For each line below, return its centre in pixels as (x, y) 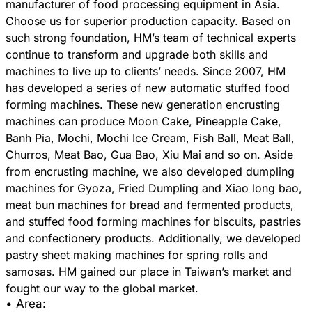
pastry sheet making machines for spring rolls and (137, 255)
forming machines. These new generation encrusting (143, 105)
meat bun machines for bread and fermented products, (150, 205)
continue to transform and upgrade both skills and (137, 55)
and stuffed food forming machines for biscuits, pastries (153, 222)
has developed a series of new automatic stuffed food (148, 88)
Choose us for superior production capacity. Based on (148, 21)
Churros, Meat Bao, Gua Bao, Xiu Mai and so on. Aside (149, 155)
